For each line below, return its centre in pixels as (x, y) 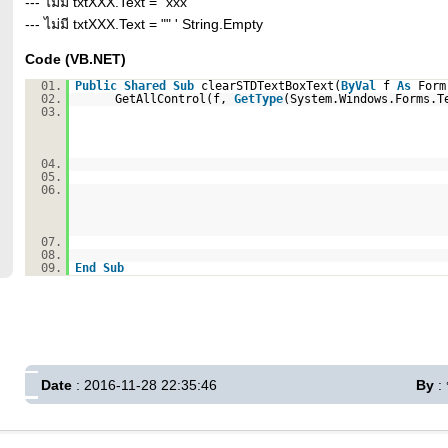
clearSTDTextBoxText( (270, 86)
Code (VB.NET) (75, 59)
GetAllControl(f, (174, 99)
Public (95, 86)
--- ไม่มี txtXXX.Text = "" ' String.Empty (144, 24)
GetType (258, 99)
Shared (144, 86)
